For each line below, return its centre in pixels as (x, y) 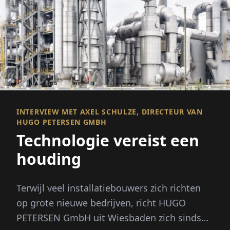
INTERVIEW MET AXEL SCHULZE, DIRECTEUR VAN (110, 112)
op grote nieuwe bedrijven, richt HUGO (101, 203)
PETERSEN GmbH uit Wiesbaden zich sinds (109, 218)
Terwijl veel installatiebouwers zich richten (109, 188)
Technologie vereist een (108, 141)
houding (49, 159)
